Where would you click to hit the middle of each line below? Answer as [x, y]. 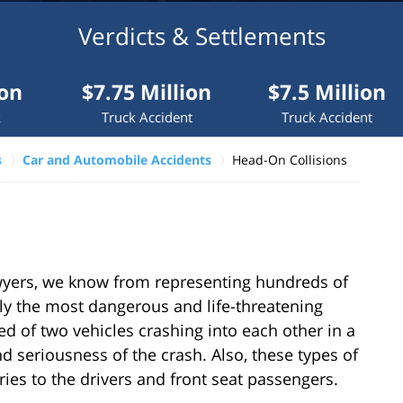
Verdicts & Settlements [201, 36]
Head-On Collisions [290, 159]
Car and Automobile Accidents [117, 159]
